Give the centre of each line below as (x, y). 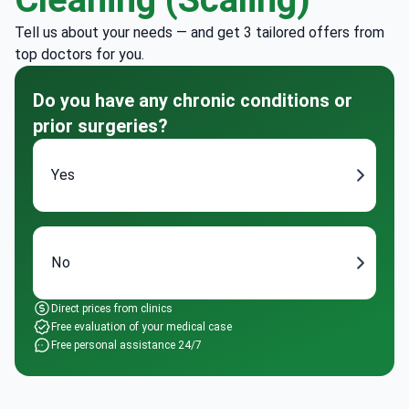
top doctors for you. (79, 55)
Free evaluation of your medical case (142, 327)
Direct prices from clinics (112, 309)
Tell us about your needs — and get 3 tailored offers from (199, 33)
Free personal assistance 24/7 (126, 346)
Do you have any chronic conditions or (193, 101)
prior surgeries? (100, 126)
